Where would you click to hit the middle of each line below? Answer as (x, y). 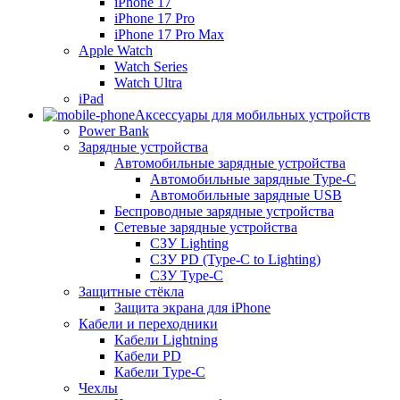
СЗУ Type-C (187, 276)
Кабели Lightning (166, 340)
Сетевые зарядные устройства (206, 228)
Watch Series (151, 67)
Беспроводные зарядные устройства (224, 212)
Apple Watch (116, 51)
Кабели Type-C (160, 372)
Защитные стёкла (131, 292)
